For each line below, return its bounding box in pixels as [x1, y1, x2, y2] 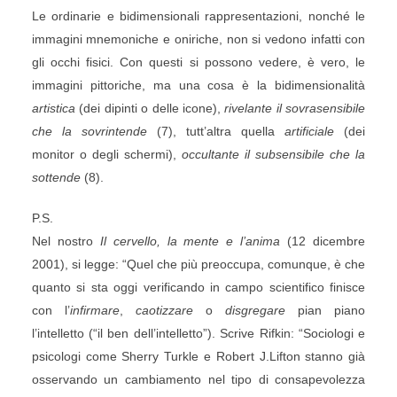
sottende [31, 170, 81, 184]
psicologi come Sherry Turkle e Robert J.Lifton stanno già [31, 349, 366, 363]
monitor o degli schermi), [31, 147, 182, 161]
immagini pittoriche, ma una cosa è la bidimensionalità [31, 78, 366, 92]
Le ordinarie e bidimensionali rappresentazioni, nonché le [31, 9, 366, 23]
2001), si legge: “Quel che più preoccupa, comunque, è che [31, 257, 366, 271]
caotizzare [135, 303, 193, 317]
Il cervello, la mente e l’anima [99, 234, 281, 248]
